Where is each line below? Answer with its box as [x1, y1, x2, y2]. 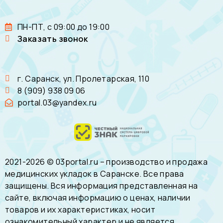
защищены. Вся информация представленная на [5, 180, 198, 192]
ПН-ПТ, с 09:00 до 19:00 [17, 21, 110, 33]
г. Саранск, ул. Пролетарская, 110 [17, 73, 150, 85]
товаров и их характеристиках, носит [5, 204, 155, 216]
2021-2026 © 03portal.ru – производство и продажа [5, 156, 208, 168]
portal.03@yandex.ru [17, 97, 97, 109]
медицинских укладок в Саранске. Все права [5, 168, 184, 180]
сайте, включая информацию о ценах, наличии [5, 192, 191, 204]
